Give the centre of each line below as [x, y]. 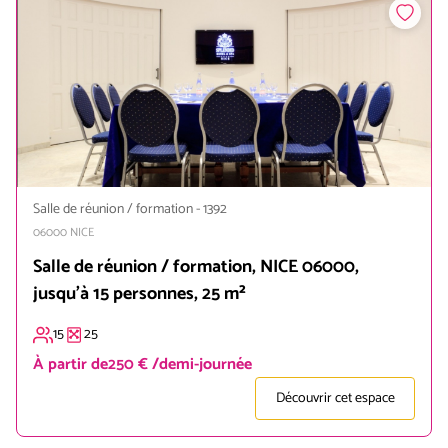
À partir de [70, 364]
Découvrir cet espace [335, 398]
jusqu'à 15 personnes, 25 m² [139, 294]
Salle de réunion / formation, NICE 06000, [196, 267]
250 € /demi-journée [180, 364]
